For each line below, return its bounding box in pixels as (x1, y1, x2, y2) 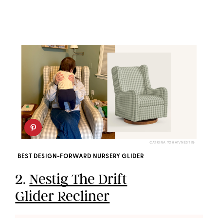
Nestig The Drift (29, 170, 127, 188)
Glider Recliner (15, 187, 110, 205)
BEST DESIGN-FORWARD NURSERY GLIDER (18, 154, 145, 160)
